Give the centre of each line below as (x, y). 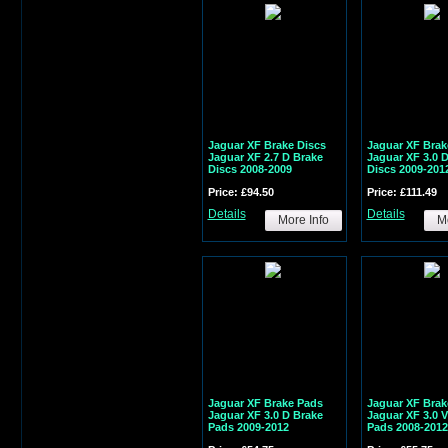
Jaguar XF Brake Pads (265, 402)
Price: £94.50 (240, 191)
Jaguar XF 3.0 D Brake (265, 414)
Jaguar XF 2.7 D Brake (265, 156)
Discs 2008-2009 (249, 168)
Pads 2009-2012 (248, 426)
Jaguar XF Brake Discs (266, 144)
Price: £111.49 (401, 191)
